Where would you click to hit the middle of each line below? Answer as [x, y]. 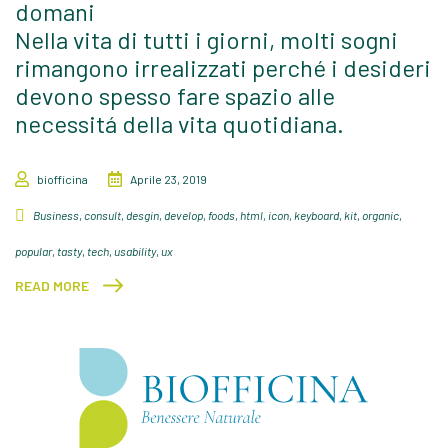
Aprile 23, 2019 [168, 178]
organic [380, 214]
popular [33, 250]
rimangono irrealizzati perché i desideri [223, 67]
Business [56, 214]
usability [135, 250]
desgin [142, 214]
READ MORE [52, 285]
